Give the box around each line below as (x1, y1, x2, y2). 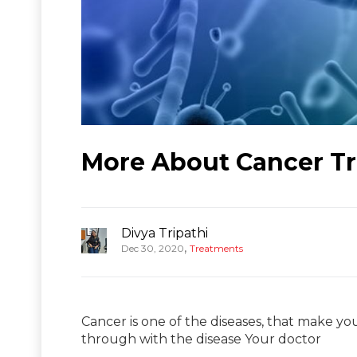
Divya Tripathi (121, 225, 208, 241)
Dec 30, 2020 (121, 241, 184, 254)
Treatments (190, 241, 243, 254)
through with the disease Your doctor (81, 331, 321, 347)
